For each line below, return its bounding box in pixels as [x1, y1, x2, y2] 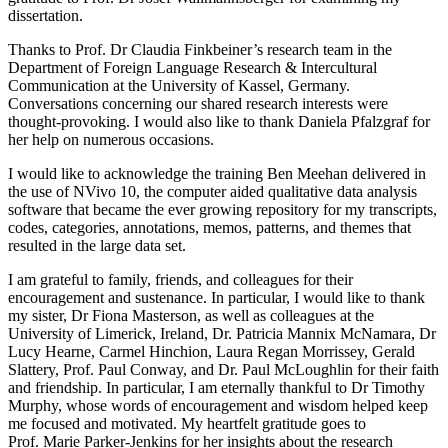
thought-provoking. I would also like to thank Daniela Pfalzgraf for [8, 112, 430, 130]
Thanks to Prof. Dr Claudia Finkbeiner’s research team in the [8, 40, 392, 58]
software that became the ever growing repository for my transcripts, [8, 200, 437, 218]
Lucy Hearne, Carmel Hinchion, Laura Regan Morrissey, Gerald [8, 342, 415, 360]
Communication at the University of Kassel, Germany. [8, 76, 350, 94]
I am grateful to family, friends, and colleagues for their [8, 270, 353, 288]
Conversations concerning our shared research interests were [8, 94, 388, 112]
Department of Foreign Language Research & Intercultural [8, 58, 377, 76]
